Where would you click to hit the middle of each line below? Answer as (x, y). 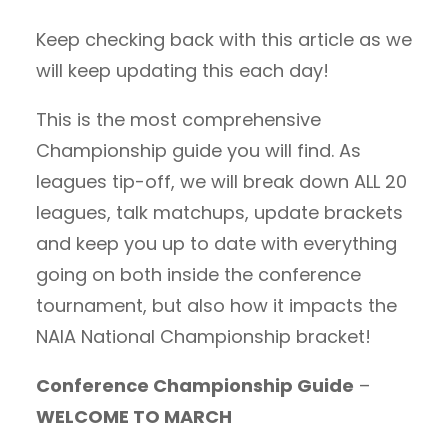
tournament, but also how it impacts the (216, 305)
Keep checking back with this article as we (224, 39)
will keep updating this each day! (182, 70)
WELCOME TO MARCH (134, 416)
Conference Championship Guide (195, 385)
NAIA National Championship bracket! (203, 336)
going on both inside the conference (198, 274)
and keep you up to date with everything (216, 243)
